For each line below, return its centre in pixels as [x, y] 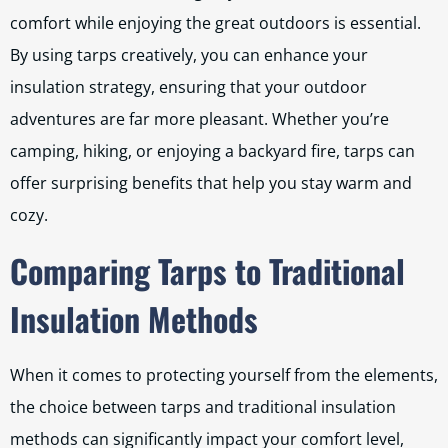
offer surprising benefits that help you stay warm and [211, 183]
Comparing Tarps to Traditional [207, 270]
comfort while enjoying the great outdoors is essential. [215, 23]
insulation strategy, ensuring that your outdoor [188, 87]
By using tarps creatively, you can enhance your [189, 55]
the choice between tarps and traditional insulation [203, 407]
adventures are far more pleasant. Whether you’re [199, 119]
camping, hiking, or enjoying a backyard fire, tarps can [212, 151]
